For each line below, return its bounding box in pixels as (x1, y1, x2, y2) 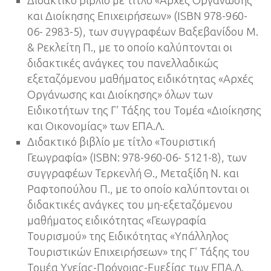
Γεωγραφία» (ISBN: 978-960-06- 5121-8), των (27, 151, 247, 164)
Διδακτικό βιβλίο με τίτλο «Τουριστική (27, 135, 215, 148)
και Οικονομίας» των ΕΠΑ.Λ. (27, 120, 165, 132)
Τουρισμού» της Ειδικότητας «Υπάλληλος (27, 230, 229, 243)
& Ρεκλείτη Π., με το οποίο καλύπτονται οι (27, 41, 232, 54)
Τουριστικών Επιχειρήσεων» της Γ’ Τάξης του (27, 246, 250, 258)
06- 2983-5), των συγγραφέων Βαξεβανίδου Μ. (27, 25, 258, 38)
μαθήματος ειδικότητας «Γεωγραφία (27, 214, 206, 227)
